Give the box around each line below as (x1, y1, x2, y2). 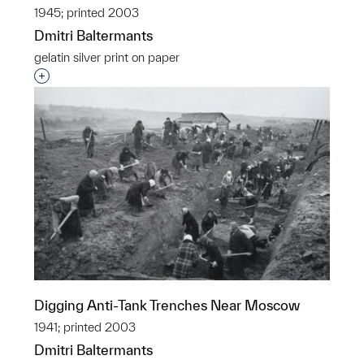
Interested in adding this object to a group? (41, 69, 304, 84)
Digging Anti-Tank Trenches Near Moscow (34, 297, 300, 313)
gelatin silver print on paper (34, 50, 180, 64)
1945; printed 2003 (34, 6, 139, 19)
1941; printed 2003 (34, 320, 136, 334)
